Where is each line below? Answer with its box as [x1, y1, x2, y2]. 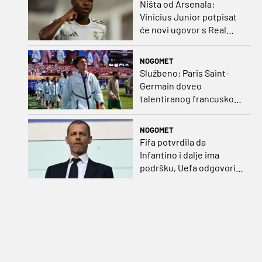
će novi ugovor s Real [139, 24, 226, 36]
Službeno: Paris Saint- [139, 67, 229, 78]
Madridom [139, 37, 180, 49]
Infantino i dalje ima [139, 149, 219, 160]
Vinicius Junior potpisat [139, 11, 237, 23]
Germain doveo [139, 80, 202, 91]
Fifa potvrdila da [139, 136, 206, 147]
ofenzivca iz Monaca [139, 105, 220, 117]
